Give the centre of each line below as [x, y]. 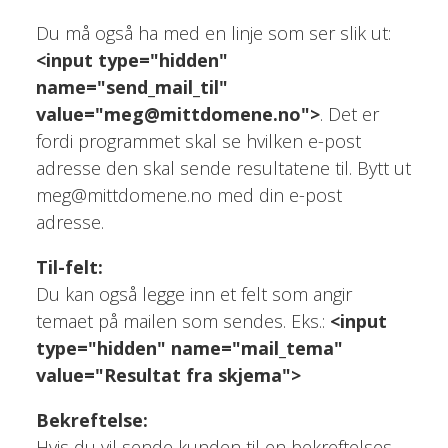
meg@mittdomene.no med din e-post [188, 194]
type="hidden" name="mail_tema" [189, 347]
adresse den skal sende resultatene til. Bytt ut [223, 167]
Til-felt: [69, 266]
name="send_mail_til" [131, 86]
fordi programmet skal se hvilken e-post [198, 140]
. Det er [349, 113]
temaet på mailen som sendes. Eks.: [182, 320]
